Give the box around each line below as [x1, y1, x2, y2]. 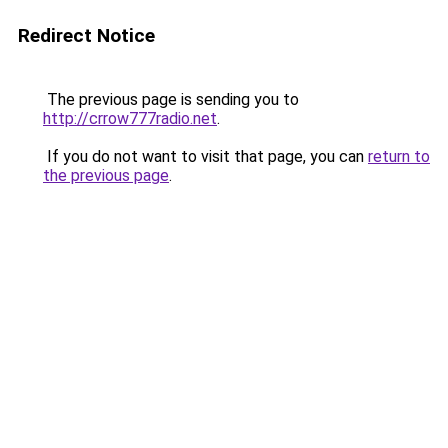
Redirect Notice [18, 24, 155, 47]
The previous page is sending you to [43, 90, 299, 109]
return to [368, 147, 430, 166]
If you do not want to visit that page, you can [43, 147, 368, 166]
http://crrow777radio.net [43, 109, 217, 128]
